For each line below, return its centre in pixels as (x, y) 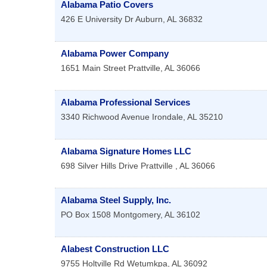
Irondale (167, 117)
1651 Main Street (93, 68)
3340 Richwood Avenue (105, 117)
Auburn (149, 19)
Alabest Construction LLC (115, 249)
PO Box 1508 (86, 215)
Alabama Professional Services (125, 103)
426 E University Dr (97, 19)
